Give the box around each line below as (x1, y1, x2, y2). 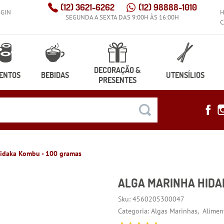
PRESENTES (98, 75, 136, 85)
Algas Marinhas (151, 206, 198, 216)
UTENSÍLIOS (165, 70, 204, 80)
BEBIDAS (41, 70, 69, 80)
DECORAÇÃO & (94, 65, 141, 75)
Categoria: (118, 206, 149, 216)
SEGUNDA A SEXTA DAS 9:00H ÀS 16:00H (65, 13, 179, 21)
